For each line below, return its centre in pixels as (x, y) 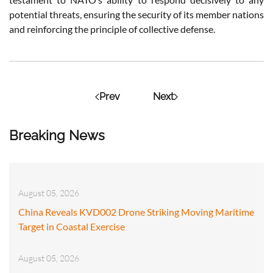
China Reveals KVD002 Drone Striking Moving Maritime (136, 211)
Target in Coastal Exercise (72, 226)
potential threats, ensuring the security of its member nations (136, 14)
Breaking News (57, 135)
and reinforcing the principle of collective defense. (112, 29)
